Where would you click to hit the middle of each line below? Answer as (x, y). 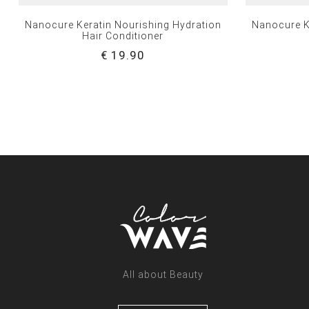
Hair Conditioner (123, 36)
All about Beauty (163, 274)
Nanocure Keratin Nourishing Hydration (123, 24)
